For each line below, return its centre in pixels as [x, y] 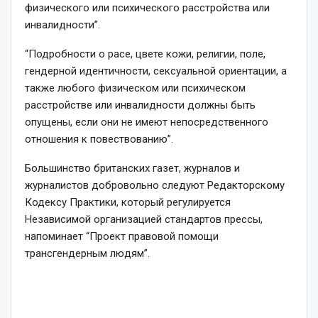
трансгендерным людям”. [87, 253]
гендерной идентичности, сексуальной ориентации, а [156, 71]
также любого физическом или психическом [135, 88]
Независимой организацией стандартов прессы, [144, 219]
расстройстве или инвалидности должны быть [140, 105]
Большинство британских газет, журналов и [132, 168]
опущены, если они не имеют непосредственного [147, 122]
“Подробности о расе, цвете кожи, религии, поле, [145, 54]
